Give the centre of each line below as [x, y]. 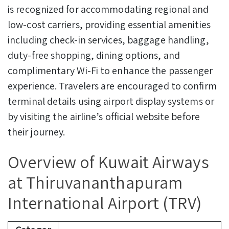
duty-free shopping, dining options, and [94, 55]
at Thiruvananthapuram [95, 182]
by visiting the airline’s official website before [104, 117]
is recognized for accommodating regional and [108, 9]
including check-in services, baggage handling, [108, 40]
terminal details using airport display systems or [111, 101]
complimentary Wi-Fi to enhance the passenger [110, 71]
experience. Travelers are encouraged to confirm [112, 86]
